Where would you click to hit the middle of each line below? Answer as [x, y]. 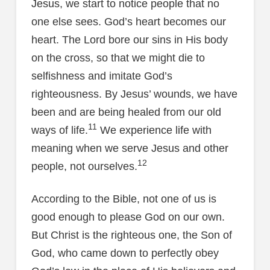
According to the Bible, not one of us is [124, 199]
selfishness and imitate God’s [102, 76]
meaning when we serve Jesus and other [130, 148]
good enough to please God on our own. [128, 217]
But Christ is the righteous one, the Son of [131, 235]
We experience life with [154, 130]
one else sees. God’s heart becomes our [128, 21]
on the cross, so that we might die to [118, 58]
